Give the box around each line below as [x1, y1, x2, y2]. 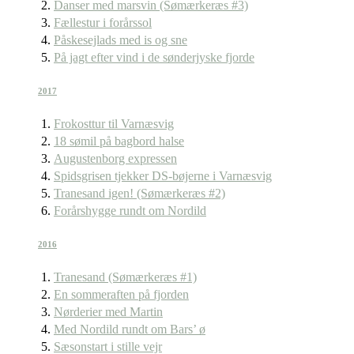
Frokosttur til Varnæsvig [54, 116, 174, 130]
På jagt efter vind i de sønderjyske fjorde [54, 50, 254, 64]
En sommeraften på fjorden [54, 287, 189, 301]
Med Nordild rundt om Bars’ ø [54, 322, 205, 336]
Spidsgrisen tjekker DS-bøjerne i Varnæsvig [54, 168, 272, 183]
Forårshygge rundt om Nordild [54, 203, 206, 217]
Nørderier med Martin [54, 304, 163, 318]
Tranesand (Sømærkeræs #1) [54, 269, 197, 284]
